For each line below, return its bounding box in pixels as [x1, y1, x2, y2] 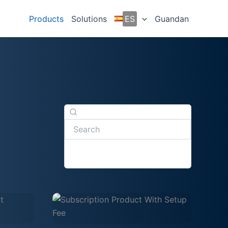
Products [29, 13, 64, 24]
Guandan [155, 13, 189, 24]
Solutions [71, 13, 107, 24]
